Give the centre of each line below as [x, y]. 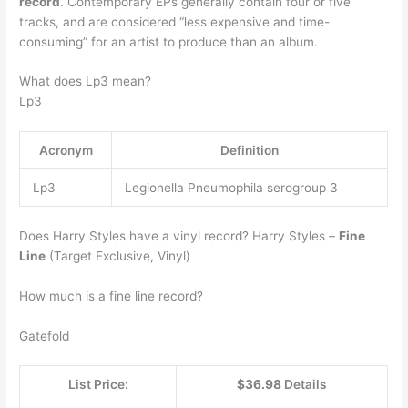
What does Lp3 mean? [86, 82]
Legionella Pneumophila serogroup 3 [231, 188]
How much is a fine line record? [112, 296]
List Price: [98, 385]
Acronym [66, 151]
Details [306, 385]
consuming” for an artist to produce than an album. [169, 41]
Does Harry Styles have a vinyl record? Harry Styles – [179, 235]
